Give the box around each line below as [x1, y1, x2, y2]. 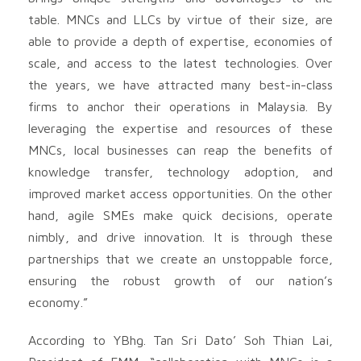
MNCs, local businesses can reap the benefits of [28, 142, 333, 157]
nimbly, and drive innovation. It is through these [28, 229, 333, 244]
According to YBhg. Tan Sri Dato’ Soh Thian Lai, [28, 332, 333, 347]
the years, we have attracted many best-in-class [28, 77, 333, 92]
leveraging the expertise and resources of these [28, 120, 333, 135]
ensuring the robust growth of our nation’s [28, 272, 333, 288]
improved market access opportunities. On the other [28, 185, 333, 201]
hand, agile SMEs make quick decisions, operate [28, 207, 333, 222]
